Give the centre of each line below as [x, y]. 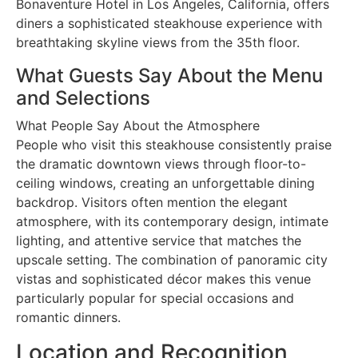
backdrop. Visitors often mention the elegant [152, 202]
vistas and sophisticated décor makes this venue [163, 278]
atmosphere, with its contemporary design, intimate [172, 221]
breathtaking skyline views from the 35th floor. [158, 42]
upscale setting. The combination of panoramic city [172, 259]
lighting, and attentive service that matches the [159, 240]
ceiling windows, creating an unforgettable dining [165, 183]
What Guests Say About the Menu [169, 75]
